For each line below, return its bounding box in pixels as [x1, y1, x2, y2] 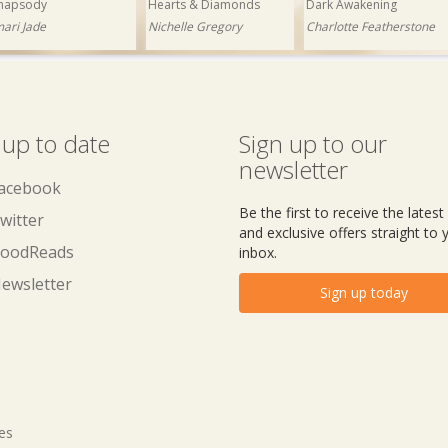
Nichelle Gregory [148, 18, 242, 35]
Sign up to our [239, 127, 387, 160]
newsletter [239, 153, 348, 186]
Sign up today [320, 283, 408, 302]
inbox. [239, 243, 277, 262]
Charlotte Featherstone [306, 18, 435, 35]
